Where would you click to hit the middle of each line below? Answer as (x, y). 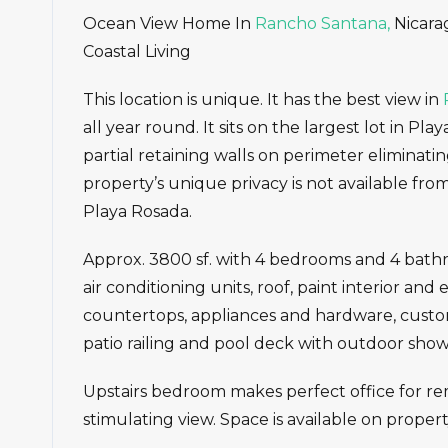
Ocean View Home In (167, 24)
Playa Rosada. (137, 212)
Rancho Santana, (320, 24)
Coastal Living (137, 52)
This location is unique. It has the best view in (263, 100)
